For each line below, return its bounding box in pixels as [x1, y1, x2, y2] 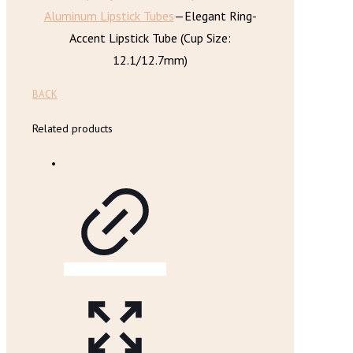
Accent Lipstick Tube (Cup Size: [69, 30, 231, 46]
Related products [32, 121, 113, 136]
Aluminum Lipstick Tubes [43, 8, 174, 24]
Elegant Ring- [184, 8, 257, 24]
